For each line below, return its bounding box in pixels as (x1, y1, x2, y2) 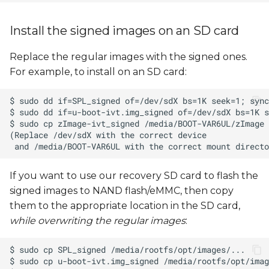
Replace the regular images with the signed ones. (10, 51, 247, 63)
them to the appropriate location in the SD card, (10, 200, 240, 212)
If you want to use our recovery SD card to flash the (10, 170, 258, 182)
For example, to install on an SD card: (10, 66, 187, 78)
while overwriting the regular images (10, 215, 186, 227)
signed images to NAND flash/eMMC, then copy (10, 185, 234, 197)
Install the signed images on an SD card (10, 23, 240, 38)
